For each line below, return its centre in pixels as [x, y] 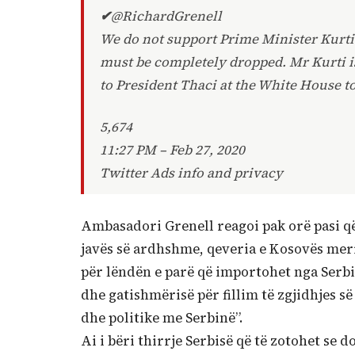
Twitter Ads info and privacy [191, 173]
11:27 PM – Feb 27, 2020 [172, 150]
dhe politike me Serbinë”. [162, 319]
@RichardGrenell [166, 17]
